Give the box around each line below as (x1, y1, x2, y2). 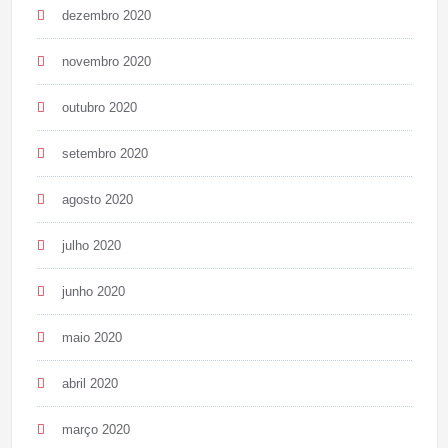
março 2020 (61, 421, 130, 437)
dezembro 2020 (61, 7, 151, 23)
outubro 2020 (61, 99, 137, 115)
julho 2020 (61, 237, 121, 253)
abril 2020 (61, 375, 118, 391)
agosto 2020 (61, 191, 133, 207)
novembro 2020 (61, 53, 151, 69)
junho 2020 (61, 283, 125, 299)
